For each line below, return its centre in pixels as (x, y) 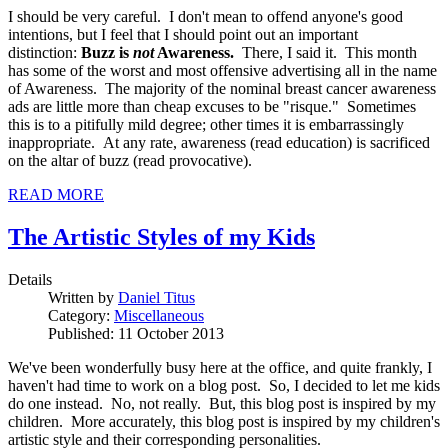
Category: (81, 315)
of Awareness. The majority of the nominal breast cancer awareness (222, 88)
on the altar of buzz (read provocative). (130, 160)
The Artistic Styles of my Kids (161, 236)
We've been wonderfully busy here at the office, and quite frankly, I (220, 367)
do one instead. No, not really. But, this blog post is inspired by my (222, 403)
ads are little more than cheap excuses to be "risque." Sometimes (212, 106)
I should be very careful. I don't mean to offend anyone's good (205, 16)
